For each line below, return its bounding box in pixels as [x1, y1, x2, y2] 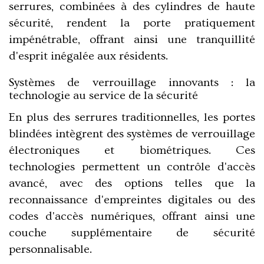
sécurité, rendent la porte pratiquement [9, 16, 255, 29]
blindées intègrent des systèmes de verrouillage [9, 127, 255, 140]
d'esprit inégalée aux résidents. [9, 49, 168, 62]
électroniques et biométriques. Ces [9, 143, 255, 157]
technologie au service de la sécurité [9, 88, 198, 102]
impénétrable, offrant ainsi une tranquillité [9, 32, 255, 46]
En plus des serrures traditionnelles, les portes [9, 110, 255, 124]
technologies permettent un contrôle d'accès [9, 160, 255, 173]
